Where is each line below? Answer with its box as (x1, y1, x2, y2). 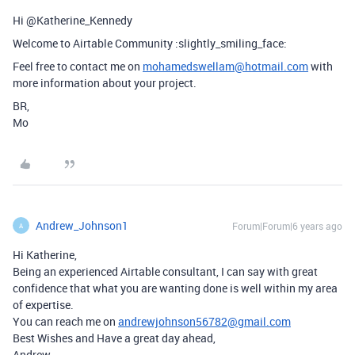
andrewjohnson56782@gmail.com (118, 314, 291, 329)
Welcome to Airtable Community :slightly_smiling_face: (13, 36, 287, 51)
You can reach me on (13, 314, 118, 329)
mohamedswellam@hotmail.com (143, 59, 308, 74)
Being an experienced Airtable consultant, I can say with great (13, 264, 318, 279)
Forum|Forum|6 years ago (232, 219, 342, 232)
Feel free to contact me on (13, 59, 143, 74)
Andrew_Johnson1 (36, 218, 128, 233)
